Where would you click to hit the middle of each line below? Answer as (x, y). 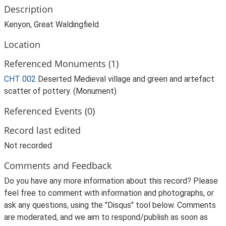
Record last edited (42, 130)
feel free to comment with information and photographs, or (109, 193)
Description (29, 9)
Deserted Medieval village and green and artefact (126, 79)
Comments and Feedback (58, 165)
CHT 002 (20, 79)
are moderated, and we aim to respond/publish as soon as (106, 217)
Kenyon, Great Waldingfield (51, 24)
